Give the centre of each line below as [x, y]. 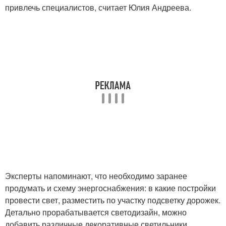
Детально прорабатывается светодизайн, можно [96, 212]
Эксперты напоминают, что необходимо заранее [96, 176]
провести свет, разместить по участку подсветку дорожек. [113, 200]
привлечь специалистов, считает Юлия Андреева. [98, 7]
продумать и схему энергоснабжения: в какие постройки [110, 188]
